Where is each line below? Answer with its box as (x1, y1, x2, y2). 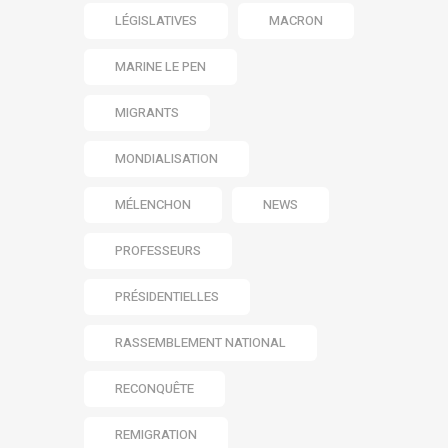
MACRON (269, 11, 323, 31)
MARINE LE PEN (115, 57, 206, 77)
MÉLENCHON (115, 195, 191, 215)
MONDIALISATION (115, 149, 218, 169)
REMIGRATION (115, 425, 197, 445)
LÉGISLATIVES (115, 11, 197, 31)
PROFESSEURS (115, 241, 201, 261)
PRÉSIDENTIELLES (115, 287, 219, 307)
